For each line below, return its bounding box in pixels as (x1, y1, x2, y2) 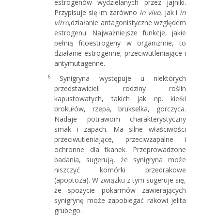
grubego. (54, 205, 82, 215)
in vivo (139, 7, 161, 17)
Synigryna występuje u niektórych (50, 73, 186, 83)
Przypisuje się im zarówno (54, 7, 139, 17)
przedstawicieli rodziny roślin (54, 83, 186, 93)
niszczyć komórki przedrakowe (54, 165, 186, 174)
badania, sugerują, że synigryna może (54, 155, 186, 164)
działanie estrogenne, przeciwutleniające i (54, 48, 186, 58)
